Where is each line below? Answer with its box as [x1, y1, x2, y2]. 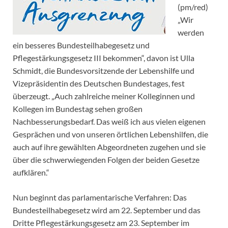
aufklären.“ [13, 167, 49, 178]
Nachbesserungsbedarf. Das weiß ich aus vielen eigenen [13, 117, 206, 127]
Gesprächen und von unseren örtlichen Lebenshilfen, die [13, 129, 208, 139]
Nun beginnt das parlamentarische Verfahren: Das [13, 192, 187, 203]
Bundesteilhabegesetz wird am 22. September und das [13, 205, 201, 215]
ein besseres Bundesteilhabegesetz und [13, 40, 150, 50]
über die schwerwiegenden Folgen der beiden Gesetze [13, 155, 199, 165]
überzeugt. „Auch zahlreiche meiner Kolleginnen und [13, 91, 195, 101]
